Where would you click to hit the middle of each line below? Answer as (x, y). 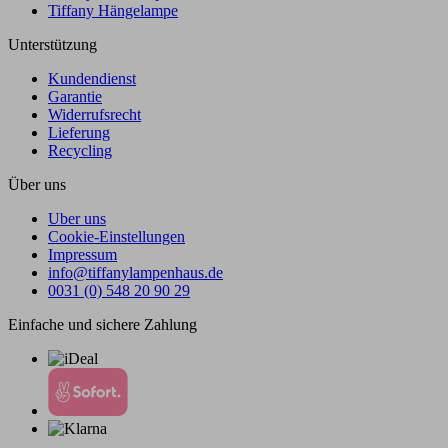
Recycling (80, 150)
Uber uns (77, 218)
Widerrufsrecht (94, 114)
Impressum (82, 254)
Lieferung (79, 132)
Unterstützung (52, 44)
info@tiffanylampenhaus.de (135, 272)
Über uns (37, 184)
